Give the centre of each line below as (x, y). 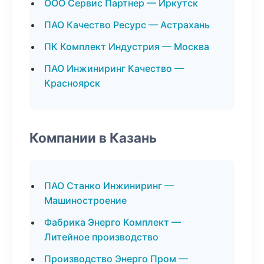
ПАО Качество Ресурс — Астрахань (127, 25)
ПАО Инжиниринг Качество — (114, 68)
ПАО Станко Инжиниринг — (109, 186)
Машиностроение (85, 200)
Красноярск (72, 83)
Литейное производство (101, 237)
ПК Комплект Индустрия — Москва (127, 47)
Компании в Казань (93, 138)
